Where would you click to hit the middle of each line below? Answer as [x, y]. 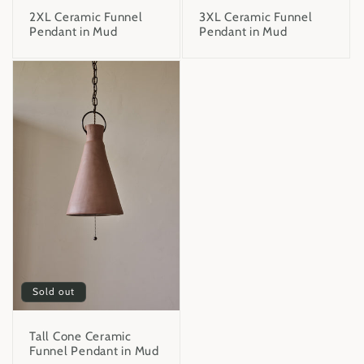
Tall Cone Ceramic [80, 337]
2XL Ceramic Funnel [86, 17]
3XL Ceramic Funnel [256, 17]
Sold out [54, 292]
